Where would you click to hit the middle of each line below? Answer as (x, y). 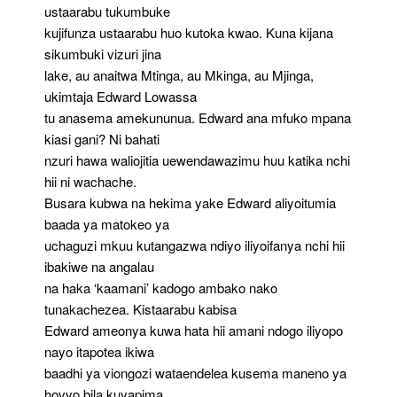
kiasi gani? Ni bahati (102, 138)
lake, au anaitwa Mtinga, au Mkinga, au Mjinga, (179, 74)
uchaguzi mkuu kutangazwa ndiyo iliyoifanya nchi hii (195, 245)
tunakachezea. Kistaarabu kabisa (140, 308)
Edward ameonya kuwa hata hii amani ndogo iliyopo (194, 330)
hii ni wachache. (90, 181)
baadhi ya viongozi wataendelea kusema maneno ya (195, 372)
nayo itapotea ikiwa (99, 351)
